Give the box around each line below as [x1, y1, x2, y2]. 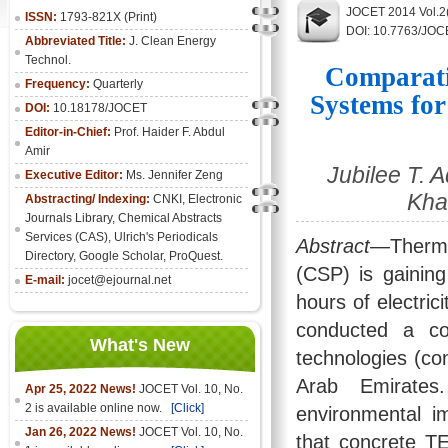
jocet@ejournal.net [68, 273, 171, 287]
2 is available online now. [25, 401, 168, 415]
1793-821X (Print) [60, 10, 157, 24]
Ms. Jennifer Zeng [126, 168, 223, 182]
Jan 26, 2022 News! [25, 425, 136, 439]
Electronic [188, 192, 242, 206]
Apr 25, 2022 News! [25, 382, 136, 396]
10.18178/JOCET [53, 101, 147, 115]
